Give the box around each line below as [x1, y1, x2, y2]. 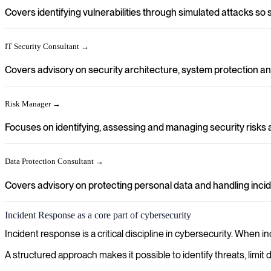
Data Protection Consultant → [5, 157, 103, 166]
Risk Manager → [5, 99, 60, 109]
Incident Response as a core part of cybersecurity [5, 209, 191, 220]
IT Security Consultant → [5, 41, 89, 51]
